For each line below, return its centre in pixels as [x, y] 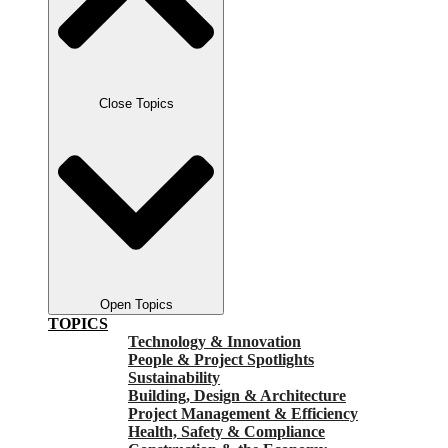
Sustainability [174, 377]
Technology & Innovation [214, 341]
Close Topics [136, 103]
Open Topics [136, 304]
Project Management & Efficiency [243, 413]
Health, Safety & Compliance [226, 431]
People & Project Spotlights [221, 359]
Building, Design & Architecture [237, 395]
